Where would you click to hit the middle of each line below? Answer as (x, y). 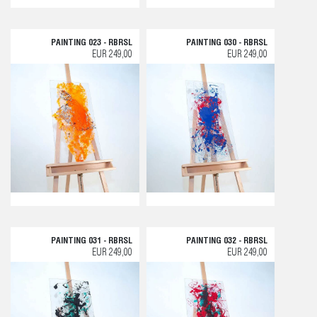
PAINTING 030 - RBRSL (227, 43)
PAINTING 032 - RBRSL (227, 241)
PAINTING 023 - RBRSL (91, 43)
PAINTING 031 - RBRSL (91, 241)
